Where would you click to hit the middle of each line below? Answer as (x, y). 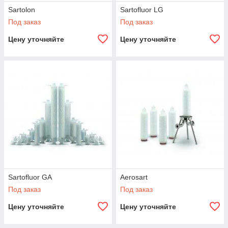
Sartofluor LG (142, 10)
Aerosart (134, 177)
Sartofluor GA (30, 177)
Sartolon (22, 10)
